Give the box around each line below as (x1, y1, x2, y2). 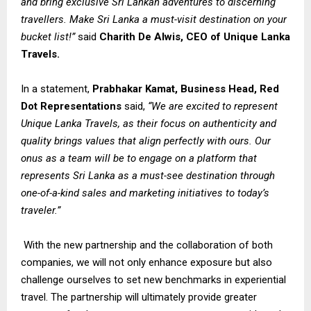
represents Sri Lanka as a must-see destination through (21, 169, 275, 183)
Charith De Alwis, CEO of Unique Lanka (99, 31, 290, 44)
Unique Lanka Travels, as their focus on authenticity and (21, 117, 276, 131)
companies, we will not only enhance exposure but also (21, 256, 272, 269)
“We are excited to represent (148, 100, 278, 113)
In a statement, (21, 83, 92, 96)
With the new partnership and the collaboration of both (21, 239, 273, 252)
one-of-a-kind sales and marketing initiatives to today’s (21, 187, 269, 200)
